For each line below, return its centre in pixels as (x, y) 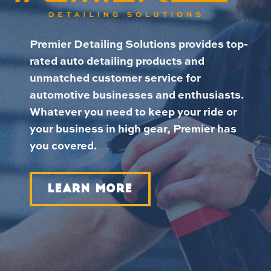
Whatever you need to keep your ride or (133, 112)
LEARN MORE (90, 190)
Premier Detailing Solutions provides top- (139, 44)
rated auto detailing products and (117, 61)
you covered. (64, 145)
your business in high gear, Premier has (133, 129)
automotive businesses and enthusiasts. (136, 95)
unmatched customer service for (115, 78)
